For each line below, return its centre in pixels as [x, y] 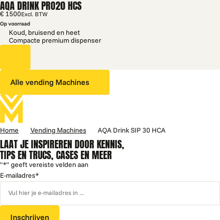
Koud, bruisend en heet [44, 33]
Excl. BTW [34, 14]
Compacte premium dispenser [55, 41]
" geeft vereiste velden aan [47, 165]
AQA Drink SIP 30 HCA [132, 130]
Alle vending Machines [50, 82]
